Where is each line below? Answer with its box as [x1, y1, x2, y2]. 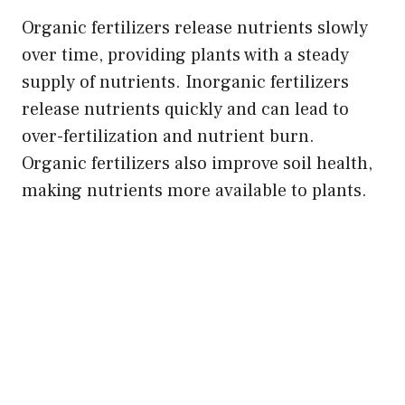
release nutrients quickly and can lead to [22, 97, 349, 121]
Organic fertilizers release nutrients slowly [22, 15, 368, 40]
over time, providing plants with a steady [22, 42, 349, 67]
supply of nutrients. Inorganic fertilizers [22, 70, 349, 94]
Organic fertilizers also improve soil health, [22, 151, 372, 175]
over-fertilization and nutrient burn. [22, 124, 315, 148]
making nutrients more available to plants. [22, 178, 367, 202]
